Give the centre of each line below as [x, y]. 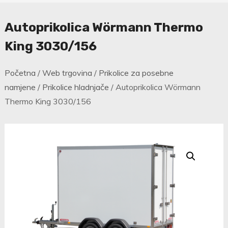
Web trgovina [67, 73]
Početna [20, 73]
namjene [20, 87]
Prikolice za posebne [136, 73]
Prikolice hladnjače [75, 87]
